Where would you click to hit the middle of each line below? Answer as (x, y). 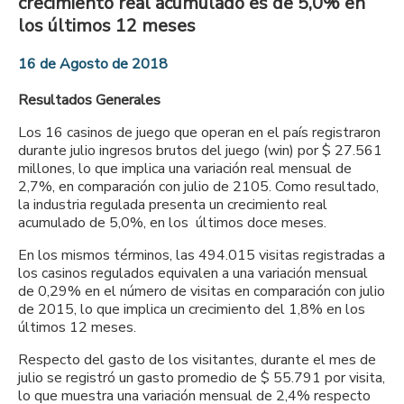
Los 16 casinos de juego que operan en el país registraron (199, 132)
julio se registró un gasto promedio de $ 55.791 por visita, (202, 377)
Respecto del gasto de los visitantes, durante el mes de (197, 359)
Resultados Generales (89, 100)
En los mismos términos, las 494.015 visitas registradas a (202, 255)
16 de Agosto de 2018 (93, 64)
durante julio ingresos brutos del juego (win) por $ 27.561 (200, 150)
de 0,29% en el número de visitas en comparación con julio (202, 291)
